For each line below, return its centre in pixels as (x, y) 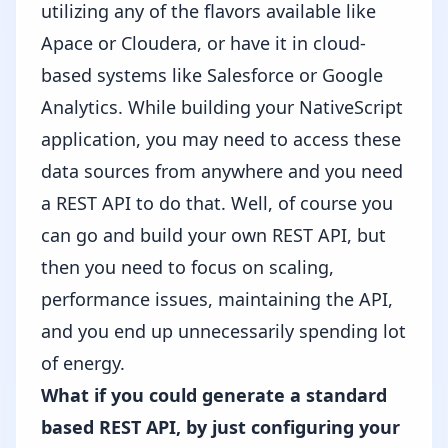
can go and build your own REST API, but (213, 235)
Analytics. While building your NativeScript (222, 107)
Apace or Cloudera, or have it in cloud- (203, 43)
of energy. (83, 363)
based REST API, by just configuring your (220, 427)
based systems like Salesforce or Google (212, 75)
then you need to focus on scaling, (187, 267)
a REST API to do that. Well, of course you (217, 203)
